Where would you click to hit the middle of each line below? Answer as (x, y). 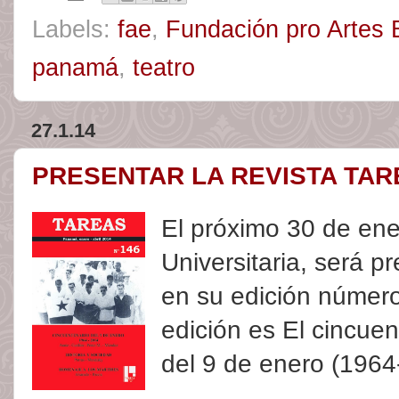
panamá (75, 67)
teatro (164, 67)
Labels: (75, 29)
